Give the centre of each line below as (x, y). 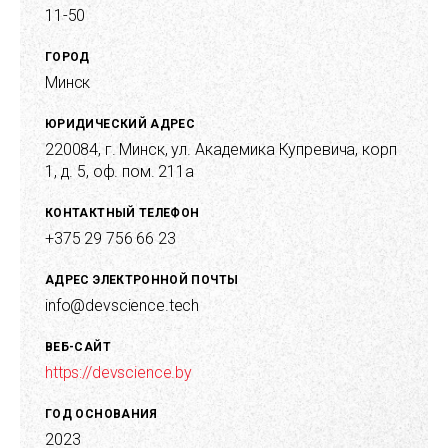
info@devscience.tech (122, 306)
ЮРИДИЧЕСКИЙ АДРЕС (120, 124)
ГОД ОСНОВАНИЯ (101, 414)
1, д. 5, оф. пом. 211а (119, 172)
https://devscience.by (119, 373)
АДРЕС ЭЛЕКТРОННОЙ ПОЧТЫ (142, 280)
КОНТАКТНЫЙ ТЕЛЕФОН (122, 213)
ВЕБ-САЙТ (78, 347)
